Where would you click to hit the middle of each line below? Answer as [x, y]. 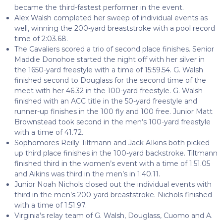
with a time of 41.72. [49, 132]
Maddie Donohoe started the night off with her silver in [109, 59]
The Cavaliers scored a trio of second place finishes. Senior [114, 49]
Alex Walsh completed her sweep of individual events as [111, 18]
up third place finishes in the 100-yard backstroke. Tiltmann [116, 153]
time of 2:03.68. [41, 38]
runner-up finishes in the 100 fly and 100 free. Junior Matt [113, 111]
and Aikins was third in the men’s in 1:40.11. [87, 174]
